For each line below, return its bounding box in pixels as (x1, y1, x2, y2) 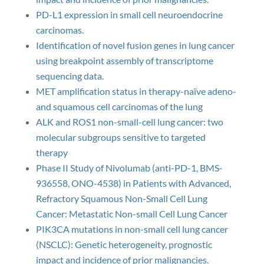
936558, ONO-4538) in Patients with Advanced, (35, 177, 231, 189)
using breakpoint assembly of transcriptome (35, 55, 213, 66)
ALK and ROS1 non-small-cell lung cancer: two (35, 116, 223, 127)
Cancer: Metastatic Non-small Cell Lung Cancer (35, 208, 227, 219)
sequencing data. (35, 70, 104, 81)
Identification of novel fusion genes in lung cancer (35, 39, 235, 51)
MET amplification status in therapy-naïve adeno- (35, 85, 236, 97)
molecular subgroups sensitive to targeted (35, 131, 206, 143)
